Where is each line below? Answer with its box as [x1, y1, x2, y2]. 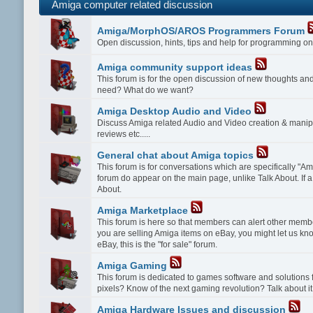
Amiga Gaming [97, 260, 168, 271]
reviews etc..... [97, 129, 151, 139]
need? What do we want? [97, 85, 194, 95]
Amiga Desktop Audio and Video [97, 105, 252, 117]
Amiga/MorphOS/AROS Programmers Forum [97, 25, 305, 36]
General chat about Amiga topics [97, 150, 254, 161]
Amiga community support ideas [97, 61, 253, 73]
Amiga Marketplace [97, 205, 189, 216]
